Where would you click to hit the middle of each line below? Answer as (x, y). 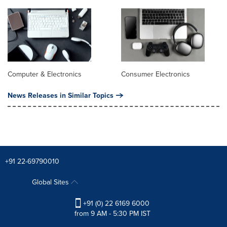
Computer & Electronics (45, 74)
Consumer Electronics (156, 74)
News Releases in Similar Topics (61, 95)
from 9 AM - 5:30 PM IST (112, 213)
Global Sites (51, 182)
